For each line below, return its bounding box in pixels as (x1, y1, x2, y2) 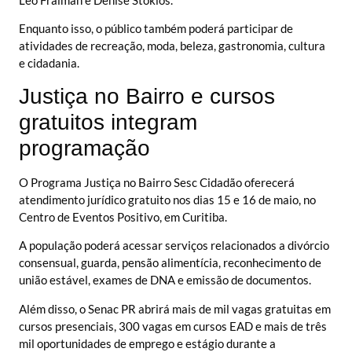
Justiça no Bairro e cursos (19, 83, 275, 108)
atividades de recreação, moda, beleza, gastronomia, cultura (19, 38, 325, 53)
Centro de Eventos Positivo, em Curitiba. (19, 209, 227, 224)
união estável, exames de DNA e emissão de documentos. (19, 273, 311, 288)
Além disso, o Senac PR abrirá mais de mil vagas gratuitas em (19, 301, 331, 316)
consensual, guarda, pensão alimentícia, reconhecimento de (19, 255, 321, 270)
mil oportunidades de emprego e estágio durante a (19, 335, 276, 350)
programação (19, 135, 150, 160)
